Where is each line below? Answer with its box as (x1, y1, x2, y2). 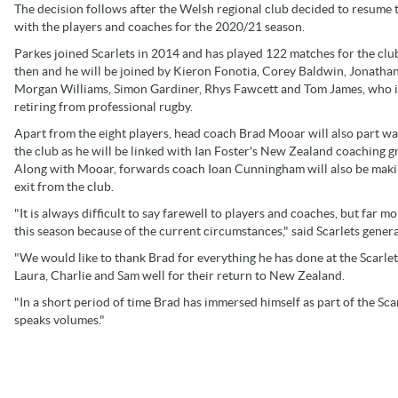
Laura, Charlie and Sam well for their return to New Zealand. (14, 267, 345, 283)
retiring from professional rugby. (14, 99, 193, 114)
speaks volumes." (14, 312, 105, 327)
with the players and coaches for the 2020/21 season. (14, 19, 305, 34)
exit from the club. (14, 179, 114, 194)
